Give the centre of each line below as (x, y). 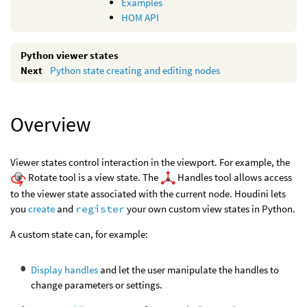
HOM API (140, 17)
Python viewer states (70, 55)
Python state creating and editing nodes (135, 70)
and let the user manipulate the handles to (188, 269)
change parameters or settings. (97, 284)
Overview (51, 124)
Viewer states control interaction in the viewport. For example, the (150, 162)
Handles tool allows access (234, 177)
